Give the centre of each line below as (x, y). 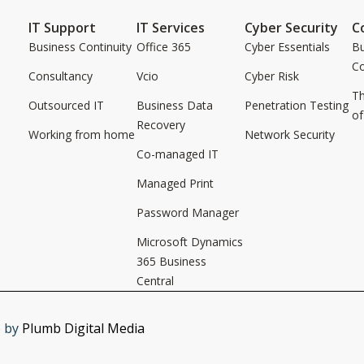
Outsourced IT (66, 105)
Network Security (289, 134)
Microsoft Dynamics (189, 242)
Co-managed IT (177, 154)
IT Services (170, 28)
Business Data (174, 105)
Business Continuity (80, 47)
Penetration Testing (296, 105)
